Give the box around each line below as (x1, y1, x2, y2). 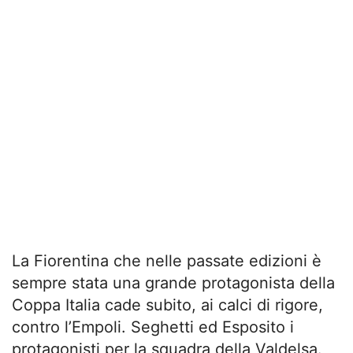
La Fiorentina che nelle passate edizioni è (12, 251, 321, 270)
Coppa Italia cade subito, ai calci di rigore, (12, 295, 323, 314)
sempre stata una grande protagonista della (12, 273, 335, 292)
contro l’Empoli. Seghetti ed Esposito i (12, 318, 294, 336)
